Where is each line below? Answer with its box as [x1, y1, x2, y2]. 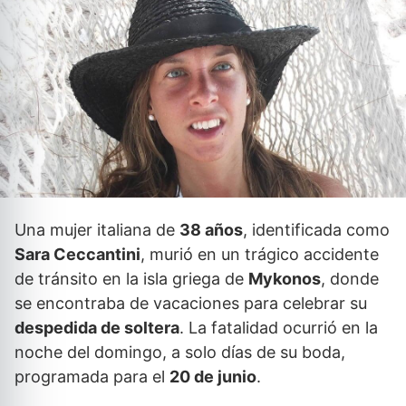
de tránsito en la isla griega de [14, 269, 248, 289]
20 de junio [169, 367, 256, 387]
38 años [179, 220, 243, 240]
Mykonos [248, 269, 321, 289]
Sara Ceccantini [14, 245, 140, 265]
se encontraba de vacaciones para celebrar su [14, 294, 367, 314]
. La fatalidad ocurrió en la [179, 318, 378, 338]
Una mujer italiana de [14, 220, 179, 240]
